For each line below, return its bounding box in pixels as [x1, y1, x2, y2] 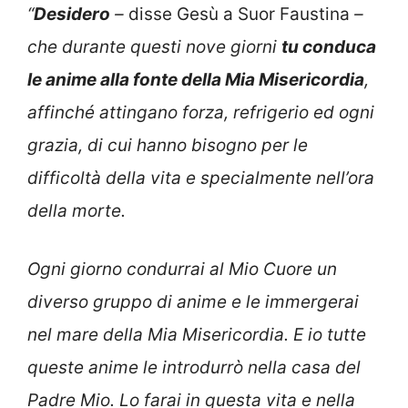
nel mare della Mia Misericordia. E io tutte [27, 324, 366, 346]
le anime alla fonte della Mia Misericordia [27, 68, 364, 90]
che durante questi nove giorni [27, 36, 281, 57]
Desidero [34, 3, 110, 25]
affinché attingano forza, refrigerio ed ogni [27, 101, 374, 123]
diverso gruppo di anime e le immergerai [27, 291, 359, 313]
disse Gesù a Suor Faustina [128, 3, 350, 25]
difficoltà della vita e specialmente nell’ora [27, 167, 374, 189]
